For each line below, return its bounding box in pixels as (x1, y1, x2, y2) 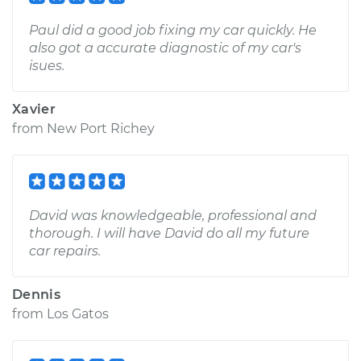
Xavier (12, 102, 56, 117)
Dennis (12, 287, 60, 302)
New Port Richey (47, 121, 155, 136)
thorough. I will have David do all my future (29, 226, 309, 241)
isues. (29, 58, 64, 73)
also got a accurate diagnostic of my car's (29, 40, 301, 56)
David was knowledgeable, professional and (29, 208, 317, 223)
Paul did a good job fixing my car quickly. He (29, 23, 317, 38)
